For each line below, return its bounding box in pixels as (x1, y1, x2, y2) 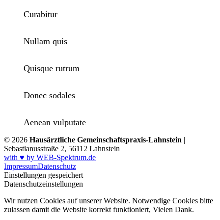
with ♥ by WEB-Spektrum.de (4, 153, 96, 162)
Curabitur (24, 9, 57, 19)
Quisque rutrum (24, 63, 80, 73)
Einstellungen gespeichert (4, 171, 83, 179)
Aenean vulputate (24, 117, 86, 127)
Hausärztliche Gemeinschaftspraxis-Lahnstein (29, 136, 184, 144)
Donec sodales (24, 90, 75, 100)
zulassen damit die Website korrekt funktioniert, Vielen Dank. (4, 205, 194, 214)
